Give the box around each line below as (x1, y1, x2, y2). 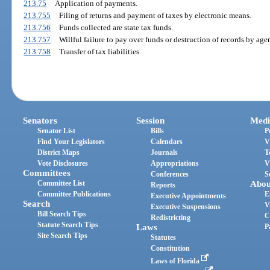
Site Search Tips (37, 231, 88, 240)
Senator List (37, 126, 76, 135)
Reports (151, 180, 176, 189)
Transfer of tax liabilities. (58, 47, 141, 57)
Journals (151, 148, 178, 157)
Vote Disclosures (37, 159, 89, 168)
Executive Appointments (151, 191, 227, 200)
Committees (23, 168, 71, 178)
